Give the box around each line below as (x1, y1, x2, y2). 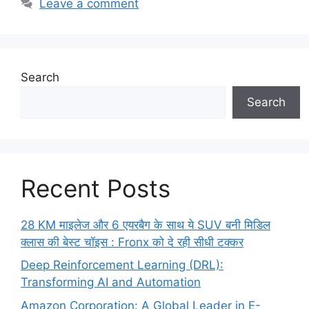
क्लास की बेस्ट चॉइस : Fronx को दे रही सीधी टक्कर (21, 235, 243, 249)
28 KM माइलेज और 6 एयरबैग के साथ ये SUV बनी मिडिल (21, 217, 270, 232)
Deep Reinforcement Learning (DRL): (21, 258, 223, 272)
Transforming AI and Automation (21, 275, 201, 289)
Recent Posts (21, 173, 170, 203)
